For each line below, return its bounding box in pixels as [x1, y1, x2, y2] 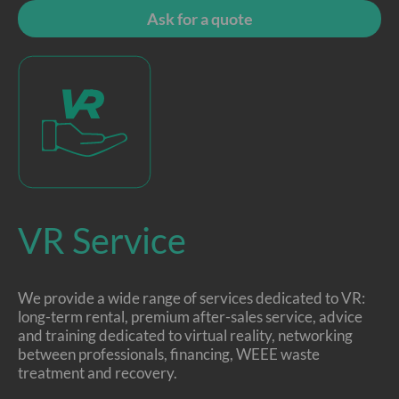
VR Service [18, 219, 186, 262]
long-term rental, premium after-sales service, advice [18, 307, 362, 326]
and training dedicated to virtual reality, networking [18, 326, 353, 345]
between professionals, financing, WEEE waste [18, 345, 320, 363]
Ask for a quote [146, 9, 253, 28]
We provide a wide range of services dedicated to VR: [18, 289, 365, 307]
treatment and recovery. [18, 363, 177, 382]
